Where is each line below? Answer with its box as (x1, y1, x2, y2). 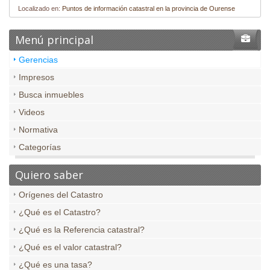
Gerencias (19, 55, 58, 65)
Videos (19, 107, 45, 118)
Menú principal (15, 33, 93, 48)
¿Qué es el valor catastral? (19, 242, 122, 253)
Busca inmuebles (19, 90, 84, 100)
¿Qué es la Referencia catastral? (19, 225, 145, 235)
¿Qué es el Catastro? (19, 207, 101, 218)
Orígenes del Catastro (19, 190, 103, 200)
